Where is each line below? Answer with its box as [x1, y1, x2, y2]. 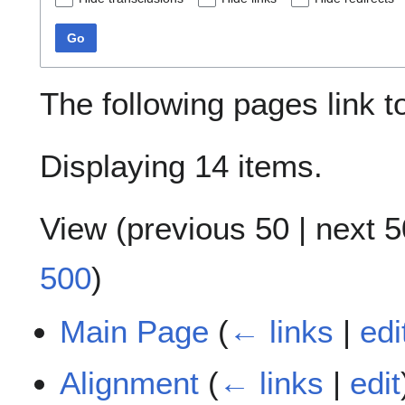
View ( [40, 211, 127, 247]
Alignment [60, 364, 200, 400]
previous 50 [127, 211, 289, 247]
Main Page [60, 314, 210, 350]
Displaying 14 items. [40, 148, 323, 184]
